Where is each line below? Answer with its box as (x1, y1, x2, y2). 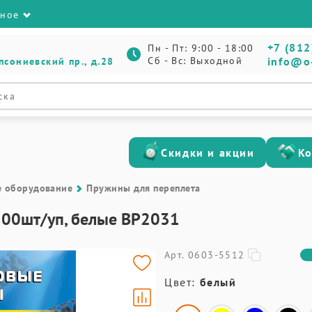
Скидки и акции (161, 146, 255, 159)
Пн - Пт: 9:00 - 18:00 (148, 42, 254, 54)
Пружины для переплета (86, 182, 201, 194)
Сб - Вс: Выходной (148, 54, 243, 67)
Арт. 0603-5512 (164, 249, 245, 261)
